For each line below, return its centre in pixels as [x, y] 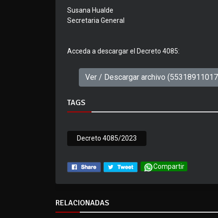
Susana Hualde [90, 10]
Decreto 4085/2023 [107, 138]
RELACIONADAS [82, 203]
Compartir [169, 167]
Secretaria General [96, 21]
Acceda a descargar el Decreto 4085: [123, 51]
